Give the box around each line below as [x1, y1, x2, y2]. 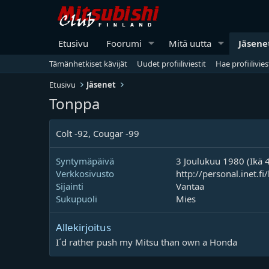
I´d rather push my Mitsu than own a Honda [56, 235, 237, 248]
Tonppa [49, 93, 100, 113]
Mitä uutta [168, 37, 211, 49]
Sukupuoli [56, 192, 97, 205]
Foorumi [106, 37, 142, 49]
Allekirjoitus [56, 220, 111, 234]
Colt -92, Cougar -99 [56, 127, 139, 139]
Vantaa [176, 180, 204, 192]
